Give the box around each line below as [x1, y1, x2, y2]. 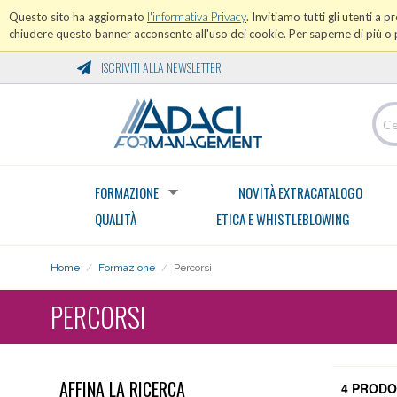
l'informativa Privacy [147, 10, 246, 24]
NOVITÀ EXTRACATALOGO [238, 183, 362, 202]
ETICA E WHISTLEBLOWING [216, 209, 350, 229]
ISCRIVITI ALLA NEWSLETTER [98, 58, 222, 76]
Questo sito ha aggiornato [9, 10, 147, 24]
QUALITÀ [95, 209, 136, 229]
